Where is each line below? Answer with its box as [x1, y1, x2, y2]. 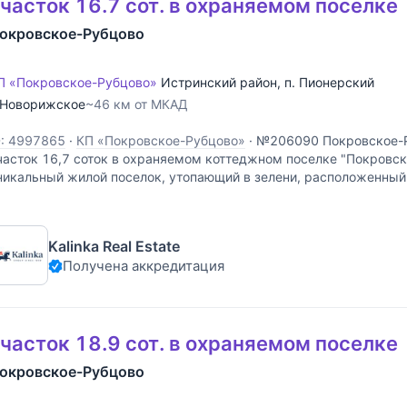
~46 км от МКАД [85, 95, 188, 112]
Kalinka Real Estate [48, 237, 180, 256]
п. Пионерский [284, 74, 374, 90]
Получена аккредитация [63, 257, 224, 275]
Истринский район [161, 74, 277, 90]
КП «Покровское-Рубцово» [76, 132, 245, 148]
